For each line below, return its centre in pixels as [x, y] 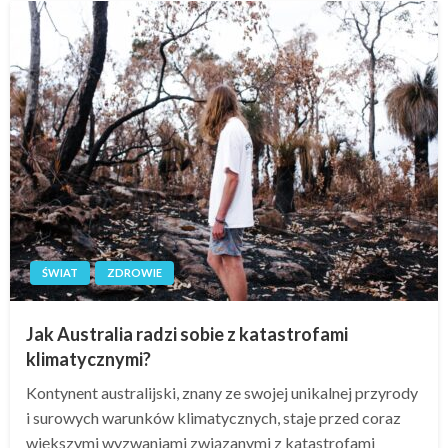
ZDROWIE [134, 273]
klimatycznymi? [88, 359]
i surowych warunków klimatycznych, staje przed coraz [213, 418]
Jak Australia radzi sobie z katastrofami [187, 334]
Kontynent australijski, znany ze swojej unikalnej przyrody [222, 393]
